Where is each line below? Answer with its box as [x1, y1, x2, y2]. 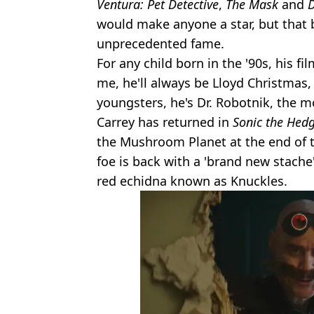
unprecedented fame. [97, 35, 224, 53]
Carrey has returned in [97, 114, 233, 131]
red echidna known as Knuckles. [97, 172, 287, 190]
